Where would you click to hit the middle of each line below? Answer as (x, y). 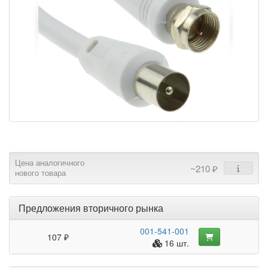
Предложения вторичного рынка (91, 208)
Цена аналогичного (50, 163)
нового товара (40, 173)
